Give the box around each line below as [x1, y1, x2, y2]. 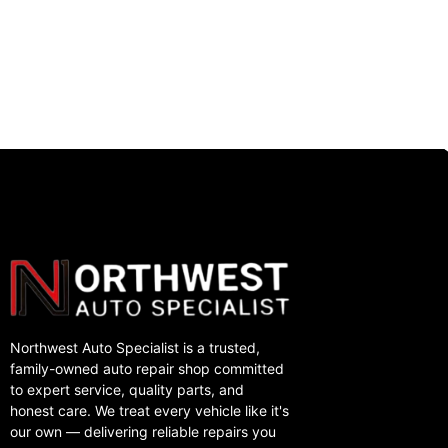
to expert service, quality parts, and [10, 381, 244, 399]
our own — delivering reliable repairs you [10, 423, 276, 441]
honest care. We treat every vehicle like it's [10, 402, 289, 420]
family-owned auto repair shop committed [10, 360, 284, 378]
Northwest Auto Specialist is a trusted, [10, 339, 260, 357]
